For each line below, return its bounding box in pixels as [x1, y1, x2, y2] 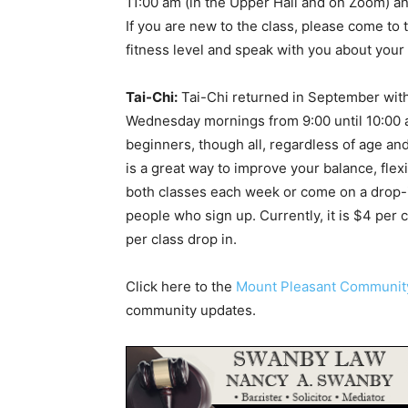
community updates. [126, 301, 256, 320]
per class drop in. [126, 230, 237, 249]
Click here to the [126, 278, 236, 296]
